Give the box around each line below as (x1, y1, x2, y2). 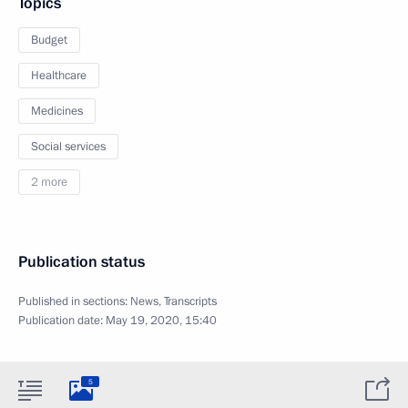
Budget (31, 32, 67, 48)
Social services (31, 138, 106, 155)
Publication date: (18, 312, 106, 329)
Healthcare (31, 67, 87, 84)
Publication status (18, 251, 145, 272)
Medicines (31, 103, 83, 119)
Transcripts (164, 293, 217, 310)
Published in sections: (18, 293, 130, 310)
